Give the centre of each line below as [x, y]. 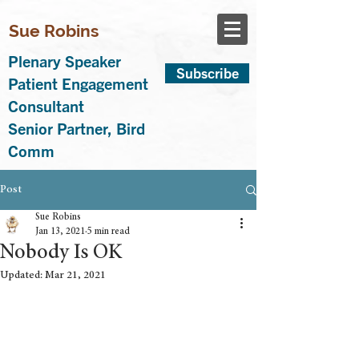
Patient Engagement [78, 84]
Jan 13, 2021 [60, 232]
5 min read [109, 232]
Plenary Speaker [65, 61]
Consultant [46, 106]
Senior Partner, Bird [77, 129]
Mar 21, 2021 [75, 276]
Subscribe [207, 73]
